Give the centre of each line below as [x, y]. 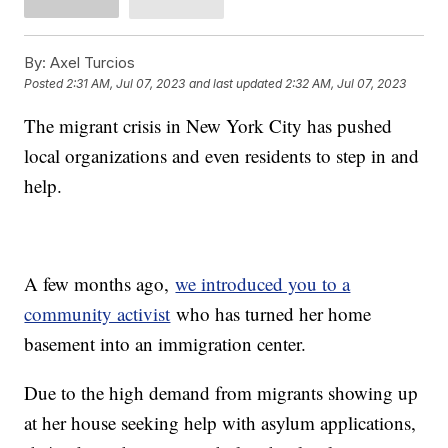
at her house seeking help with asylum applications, [220, 422]
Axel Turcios [91, 62]
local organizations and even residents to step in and [222, 155]
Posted [45, 84]
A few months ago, [100, 283]
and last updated [236, 84]
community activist [97, 313]
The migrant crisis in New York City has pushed [208, 125]
